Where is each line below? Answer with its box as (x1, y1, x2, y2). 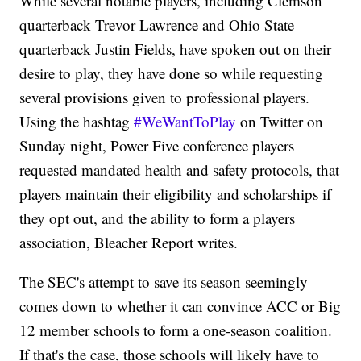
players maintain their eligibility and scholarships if (19, 184, 332, 205)
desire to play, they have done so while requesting (19, 63, 324, 84)
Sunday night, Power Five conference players (19, 135, 295, 156)
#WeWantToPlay (134, 111, 237, 132)
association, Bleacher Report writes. (19, 232, 239, 253)
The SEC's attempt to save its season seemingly (19, 272, 309, 293)
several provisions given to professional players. (19, 87, 310, 108)
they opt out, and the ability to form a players (19, 208, 296, 229)
